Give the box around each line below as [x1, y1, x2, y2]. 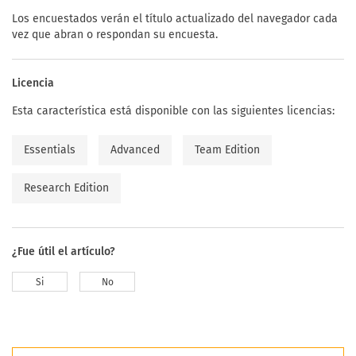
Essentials [24, 142, 75, 157]
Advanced [110, 142, 160, 157]
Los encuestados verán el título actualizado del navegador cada [12, 11, 338, 25]
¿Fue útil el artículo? [12, 244, 115, 258]
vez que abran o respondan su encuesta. [12, 27, 218, 41]
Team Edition [195, 142, 260, 157]
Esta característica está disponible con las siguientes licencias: [12, 103, 335, 118]
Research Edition [24, 180, 109, 195]
